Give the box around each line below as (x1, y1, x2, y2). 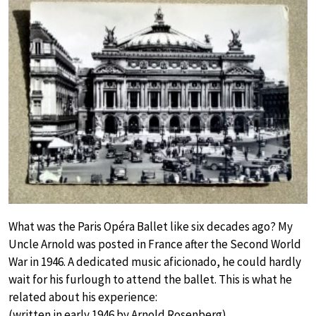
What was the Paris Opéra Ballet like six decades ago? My (8, 219, 293, 235)
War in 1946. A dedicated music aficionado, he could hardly (8, 254, 301, 270)
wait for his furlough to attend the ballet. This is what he (8, 272, 292, 288)
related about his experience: (8, 289, 157, 305)
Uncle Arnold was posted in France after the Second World (8, 236, 301, 253)
